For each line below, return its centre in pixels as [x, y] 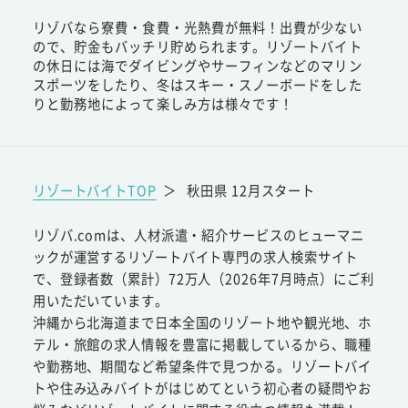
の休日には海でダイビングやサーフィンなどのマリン [197, 65]
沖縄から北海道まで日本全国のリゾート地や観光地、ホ [202, 322]
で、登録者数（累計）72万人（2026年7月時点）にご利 [203, 279]
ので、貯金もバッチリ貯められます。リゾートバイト [197, 46]
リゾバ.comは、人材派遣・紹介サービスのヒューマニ [199, 235]
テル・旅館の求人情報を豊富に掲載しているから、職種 [202, 344]
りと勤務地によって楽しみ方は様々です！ [163, 103]
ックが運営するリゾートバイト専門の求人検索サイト [195, 257]
